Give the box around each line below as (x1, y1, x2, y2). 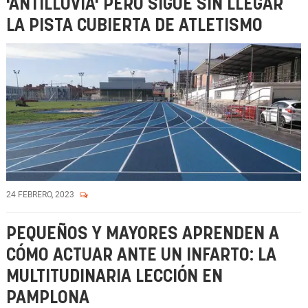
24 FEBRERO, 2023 (6, 190, 76, 199)
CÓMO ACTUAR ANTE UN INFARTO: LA (6, 247, 276, 264)
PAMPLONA (6, 289, 89, 307)
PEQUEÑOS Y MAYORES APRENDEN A (6, 225, 279, 243)
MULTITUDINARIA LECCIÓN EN (6, 268, 223, 285)
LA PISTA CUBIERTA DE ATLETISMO (6, 17, 263, 34)
